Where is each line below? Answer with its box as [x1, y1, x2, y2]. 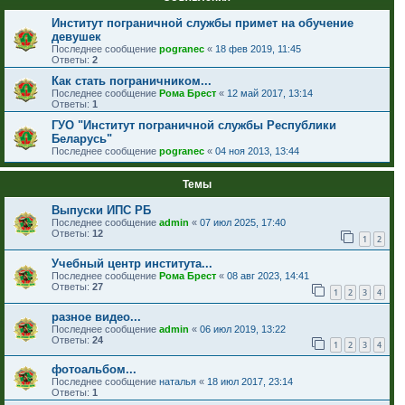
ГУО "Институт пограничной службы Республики [52, 118, 336, 133]
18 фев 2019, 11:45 [215, 43, 301, 55]
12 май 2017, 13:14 [227, 88, 313, 99]
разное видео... [52, 309, 141, 324]
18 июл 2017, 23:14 [207, 376, 293, 388]
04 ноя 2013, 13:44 [215, 146, 299, 157]
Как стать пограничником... [52, 74, 212, 89]
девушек [52, 30, 101, 44]
